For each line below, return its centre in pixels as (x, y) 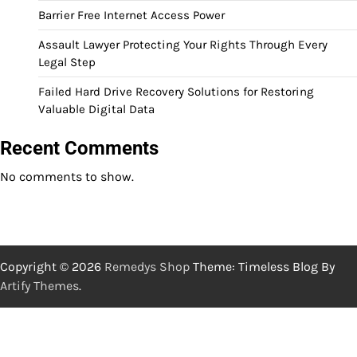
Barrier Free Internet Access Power (131, 15)
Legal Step (67, 62)
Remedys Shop (147, 266)
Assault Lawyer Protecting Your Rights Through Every (183, 44)
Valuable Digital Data (96, 109)
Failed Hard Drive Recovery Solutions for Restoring (176, 91)
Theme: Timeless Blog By (262, 266)
